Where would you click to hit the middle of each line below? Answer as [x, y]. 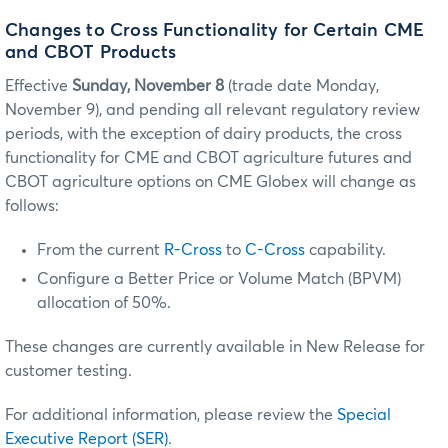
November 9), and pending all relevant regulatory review [212, 109]
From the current [100, 249]
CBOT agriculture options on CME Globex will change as [210, 181]
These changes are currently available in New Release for [215, 346]
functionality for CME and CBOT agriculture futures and [208, 157]
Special [364, 414]
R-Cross [193, 249]
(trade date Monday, [303, 85]
